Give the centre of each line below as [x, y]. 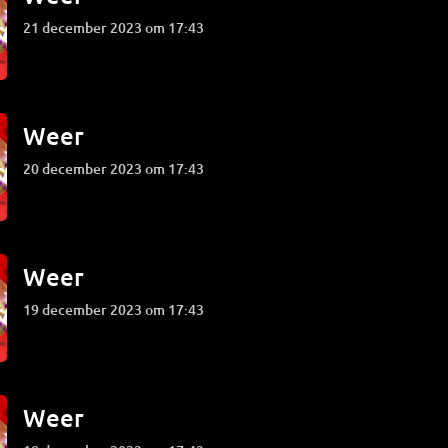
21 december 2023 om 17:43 [118, 27]
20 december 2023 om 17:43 [118, 168]
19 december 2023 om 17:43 [118, 309]
